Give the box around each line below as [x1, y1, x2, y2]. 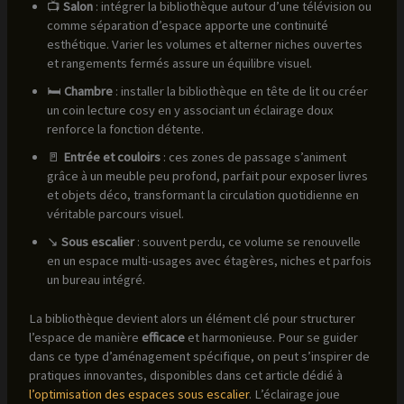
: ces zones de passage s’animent [160, 148, 346, 165]
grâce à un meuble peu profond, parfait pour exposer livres [46, 167, 368, 184]
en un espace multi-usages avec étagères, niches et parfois [46, 252, 372, 269]
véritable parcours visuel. [46, 205, 184, 222]
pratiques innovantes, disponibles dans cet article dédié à [28, 366, 343, 383]
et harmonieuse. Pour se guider [184, 328, 358, 345]
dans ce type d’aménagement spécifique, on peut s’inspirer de [28, 347, 370, 364]
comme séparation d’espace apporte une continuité [46, 16, 328, 33]
